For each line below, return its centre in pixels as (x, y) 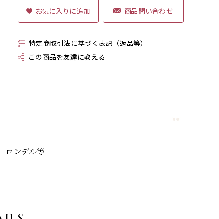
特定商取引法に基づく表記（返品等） (88, 43)
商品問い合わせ (149, 11)
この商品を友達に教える (67, 57)
